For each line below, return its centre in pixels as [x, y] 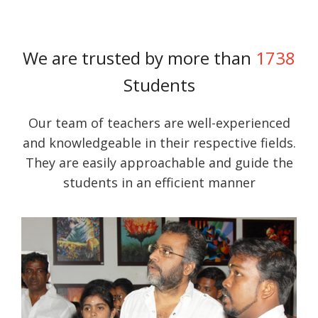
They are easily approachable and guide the [159, 162]
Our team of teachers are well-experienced [159, 122]
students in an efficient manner [159, 182]
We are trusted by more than [139, 57]
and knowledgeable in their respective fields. [159, 142]
